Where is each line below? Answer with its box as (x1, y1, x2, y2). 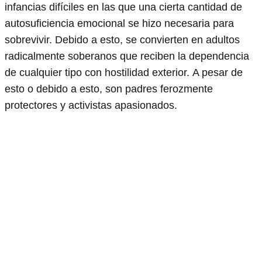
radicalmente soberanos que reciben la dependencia (5, 50, 249, 62)
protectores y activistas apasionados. (5, 99, 180, 111)
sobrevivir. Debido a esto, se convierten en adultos (5, 33, 240, 46)
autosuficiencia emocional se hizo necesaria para (5, 17, 234, 29)
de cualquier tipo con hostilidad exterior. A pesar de (5, 66, 243, 78)
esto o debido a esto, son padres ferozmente (5, 82, 213, 95)
